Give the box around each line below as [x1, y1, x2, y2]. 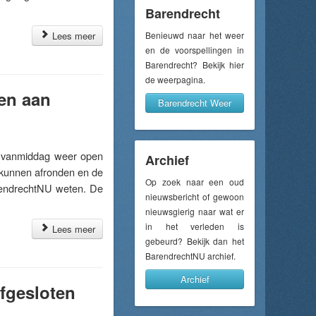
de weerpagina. [145, 73, 205, 85]
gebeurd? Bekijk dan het [145, 235, 244, 247]
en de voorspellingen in [145, 44, 244, 56]
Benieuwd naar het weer [145, 29, 244, 41]
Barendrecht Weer [158, 96, 231, 109]
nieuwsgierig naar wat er [145, 205, 244, 217]
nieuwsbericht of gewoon [145, 190, 244, 202]
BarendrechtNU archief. [145, 250, 236, 262]
